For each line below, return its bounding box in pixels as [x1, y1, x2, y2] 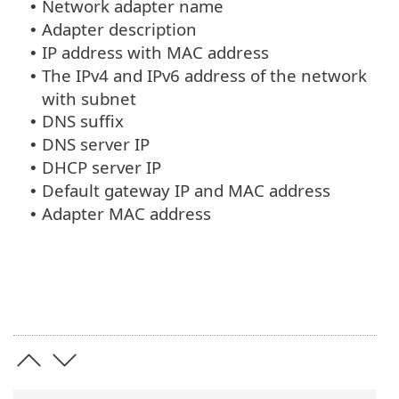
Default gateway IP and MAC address [42, 179, 330, 202]
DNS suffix [42, 110, 124, 133]
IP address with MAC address [42, 41, 269, 64]
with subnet [42, 87, 136, 110]
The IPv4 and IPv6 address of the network [42, 64, 367, 87]
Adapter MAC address [42, 202, 211, 225]
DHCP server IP [42, 156, 161, 179]
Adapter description [42, 18, 197, 41]
